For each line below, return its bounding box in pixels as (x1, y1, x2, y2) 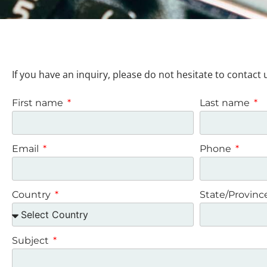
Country (12, 189, 53, 201)
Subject (12, 235, 51, 247)
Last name (200, 97, 252, 109)
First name (12, 97, 66, 109)
